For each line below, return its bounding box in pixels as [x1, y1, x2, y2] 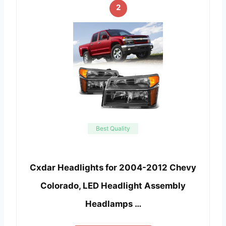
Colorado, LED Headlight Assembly [40, 181, 186, 191]
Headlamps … [85, 199, 141, 209]
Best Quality [96, 124, 130, 132]
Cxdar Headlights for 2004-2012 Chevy [30, 162, 196, 173]
